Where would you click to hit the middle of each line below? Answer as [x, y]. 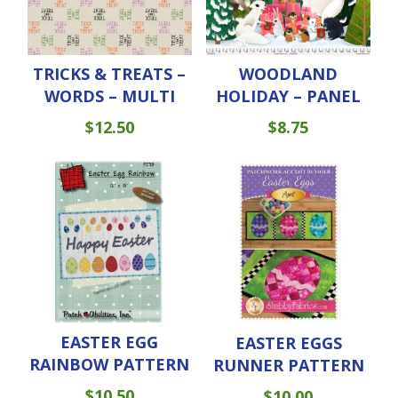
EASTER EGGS [288, 342]
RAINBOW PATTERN [110, 365]
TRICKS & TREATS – [110, 74]
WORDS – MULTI [109, 96]
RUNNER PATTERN [288, 365]
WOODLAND [289, 74]
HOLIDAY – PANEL [289, 96]
